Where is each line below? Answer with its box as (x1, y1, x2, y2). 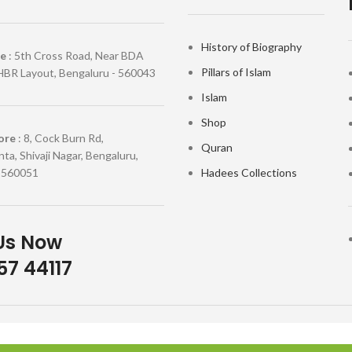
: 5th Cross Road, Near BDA (8, 49, 144, 63)
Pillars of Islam (201, 65, 271, 79)
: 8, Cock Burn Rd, (15, 131, 104, 145)
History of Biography (201, 40, 302, 54)
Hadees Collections (201, 166, 297, 180)
